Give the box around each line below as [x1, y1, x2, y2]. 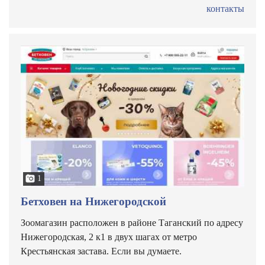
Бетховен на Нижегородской [21, 195, 166, 208]
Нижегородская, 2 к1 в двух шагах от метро [21, 232, 197, 242]
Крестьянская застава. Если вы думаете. [21, 246, 182, 256]
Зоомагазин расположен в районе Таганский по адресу [21, 218, 243, 228]
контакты [206, 4, 244, 14]
